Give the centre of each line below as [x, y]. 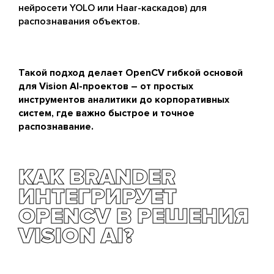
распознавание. [56, 127]
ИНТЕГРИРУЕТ [98, 197]
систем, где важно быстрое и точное [106, 113]
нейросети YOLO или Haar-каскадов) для [113, 8]
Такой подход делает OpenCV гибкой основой [131, 73]
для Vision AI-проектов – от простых [106, 86]
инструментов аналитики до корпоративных [124, 100]
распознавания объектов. [79, 21]
